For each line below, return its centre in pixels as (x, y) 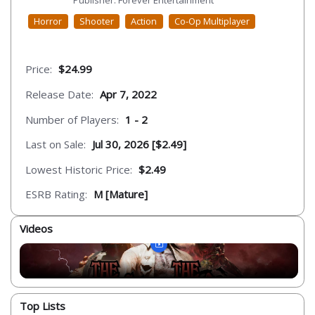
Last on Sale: (56, 144)
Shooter (96, 21)
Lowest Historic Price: (79, 169)
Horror (48, 21)
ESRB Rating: (56, 194)
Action (144, 21)
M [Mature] (121, 194)
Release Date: (59, 94)
